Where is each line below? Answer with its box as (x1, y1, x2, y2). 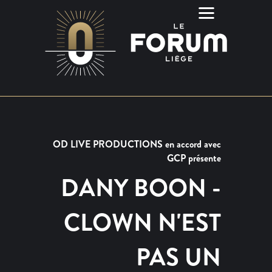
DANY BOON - (61, 171, 221, 205)
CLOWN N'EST (64, 205, 221, 240)
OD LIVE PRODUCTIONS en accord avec (53, 137, 221, 151)
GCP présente (167, 151, 221, 165)
